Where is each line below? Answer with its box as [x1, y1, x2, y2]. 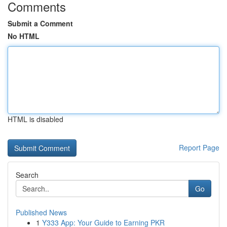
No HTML [8, 31, 40, 41]
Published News [16, 207, 67, 217]
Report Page [179, 142, 219, 153]
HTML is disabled [8, 114, 63, 124]
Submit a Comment [8, 18, 73, 28]
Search [16, 170, 39, 180]
